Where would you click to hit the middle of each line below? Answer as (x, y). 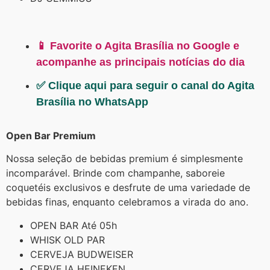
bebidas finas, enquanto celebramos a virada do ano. (127, 202)
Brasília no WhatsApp (92, 102)
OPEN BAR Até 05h (74, 225)
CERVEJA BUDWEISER (82, 254)
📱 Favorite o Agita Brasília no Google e (138, 46)
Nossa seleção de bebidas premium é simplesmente (124, 159)
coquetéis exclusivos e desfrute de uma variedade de (128, 188)
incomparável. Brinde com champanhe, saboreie (115, 173)
